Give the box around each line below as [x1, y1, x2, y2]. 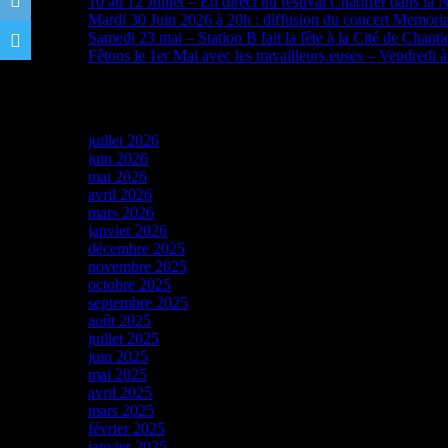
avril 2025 [88, 384, 152, 402]
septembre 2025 [88, 294, 188, 312]
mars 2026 [88, 204, 154, 222]
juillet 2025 [88, 330, 159, 348]
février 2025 [88, 420, 165, 438]
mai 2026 [88, 168, 147, 186]
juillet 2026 [88, 132, 159, 150]
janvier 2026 [88, 222, 167, 240]
